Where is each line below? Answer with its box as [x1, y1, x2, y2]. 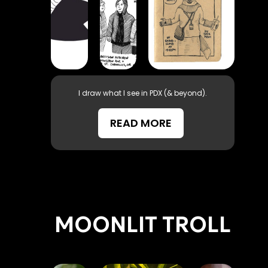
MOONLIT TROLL [54, 211, 231, 238]
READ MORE [110, 115, 172, 130]
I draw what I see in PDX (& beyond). [78, 87, 207, 98]
